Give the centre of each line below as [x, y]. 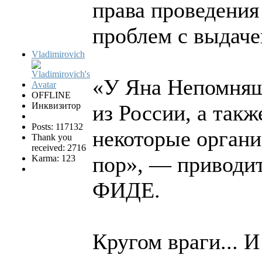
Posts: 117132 [57, 127]
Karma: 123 [54, 158]
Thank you [52, 137]
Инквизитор [56, 106]
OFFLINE [51, 95]
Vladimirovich [58, 54]
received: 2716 [59, 148]
